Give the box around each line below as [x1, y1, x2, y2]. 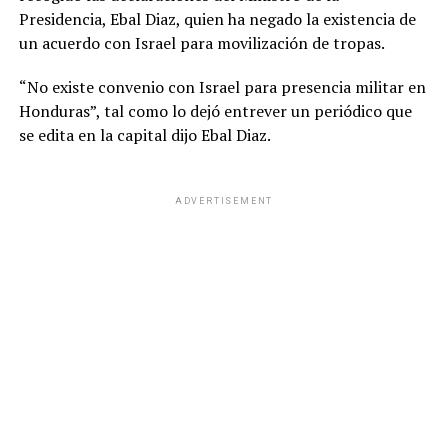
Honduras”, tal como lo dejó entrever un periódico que [18, 100, 412, 123]
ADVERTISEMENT [174, 196, 274, 207]
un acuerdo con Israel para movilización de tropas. [18, 32, 385, 55]
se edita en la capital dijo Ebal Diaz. [18, 124, 271, 147]
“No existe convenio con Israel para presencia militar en [18, 76, 426, 99]
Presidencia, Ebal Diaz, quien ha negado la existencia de [18, 8, 416, 31]
